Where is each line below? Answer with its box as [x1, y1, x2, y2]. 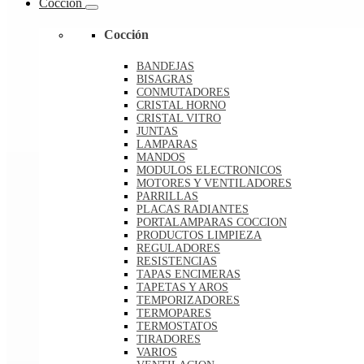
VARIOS [136, 345, 177, 358]
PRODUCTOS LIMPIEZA [136, 228, 262, 241]
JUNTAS [136, 124, 178, 137]
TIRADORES [136, 332, 201, 345]
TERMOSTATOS [136, 319, 218, 332]
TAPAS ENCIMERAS [136, 267, 240, 280]
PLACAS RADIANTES [136, 202, 249, 215]
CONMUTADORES [136, 85, 230, 98]
